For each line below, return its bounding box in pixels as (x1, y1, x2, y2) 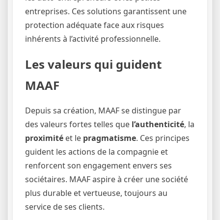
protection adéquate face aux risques (25, 19, 164, 30)
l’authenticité (132, 118, 184, 130)
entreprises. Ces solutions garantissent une (25, 5, 187, 17)
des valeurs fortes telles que (25, 118, 132, 130)
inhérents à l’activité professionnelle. (25, 33, 161, 44)
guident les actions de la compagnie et (25, 146, 168, 157)
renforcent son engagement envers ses (25, 160, 172, 171)
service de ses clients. (25, 201, 105, 212)
